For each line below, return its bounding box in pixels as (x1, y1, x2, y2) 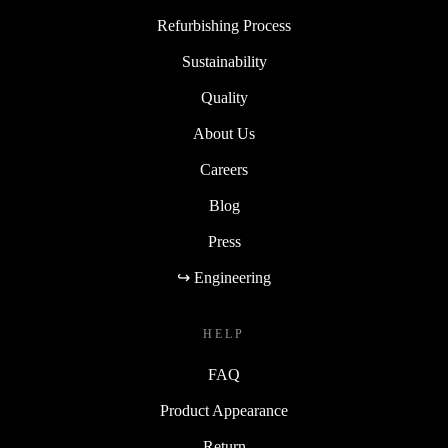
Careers (200, 161, 248, 179)
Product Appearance (160, 402, 288, 420)
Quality (200, 89, 248, 107)
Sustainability (181, 53, 267, 71)
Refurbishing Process (157, 17, 291, 35)
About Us (193, 125, 255, 143)
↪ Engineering (177, 269, 271, 287)
